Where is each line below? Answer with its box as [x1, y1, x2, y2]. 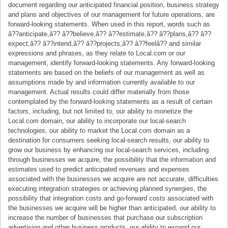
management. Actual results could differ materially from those [8, 88, 190, 96]
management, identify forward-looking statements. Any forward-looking [8, 59, 215, 67]
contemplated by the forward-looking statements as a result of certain [8, 98, 213, 106]
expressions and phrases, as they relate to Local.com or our [8, 49, 186, 58]
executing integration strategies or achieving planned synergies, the [8, 185, 207, 193]
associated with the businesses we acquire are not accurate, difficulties [8, 175, 219, 183]
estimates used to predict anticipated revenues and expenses [8, 165, 190, 174]
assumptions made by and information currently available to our [8, 78, 195, 87]
